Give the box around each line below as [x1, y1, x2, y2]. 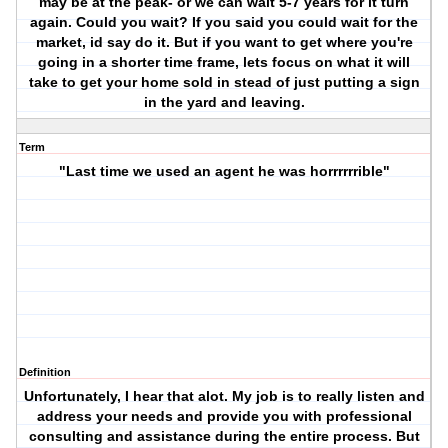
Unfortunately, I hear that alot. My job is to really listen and [23, 388, 425, 405]
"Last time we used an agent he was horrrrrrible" [58, 163, 390, 180]
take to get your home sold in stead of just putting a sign [28, 74, 420, 91]
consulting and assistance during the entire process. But [28, 428, 420, 445]
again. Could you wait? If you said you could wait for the [30, 14, 419, 31]
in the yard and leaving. [143, 94, 305, 111]
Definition [19, 366, 71, 379]
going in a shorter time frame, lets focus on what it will [38, 54, 411, 71]
